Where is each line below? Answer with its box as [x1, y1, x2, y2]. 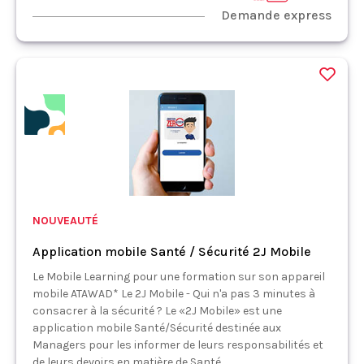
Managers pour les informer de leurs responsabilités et [32, 337, 323, 352]
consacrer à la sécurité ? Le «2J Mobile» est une [32, 303, 282, 318]
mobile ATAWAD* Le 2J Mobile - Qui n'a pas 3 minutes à [32, 286, 315, 301]
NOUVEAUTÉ [32, 213, 98, 227]
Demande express [221, 6, 331, 23]
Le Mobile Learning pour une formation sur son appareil [32, 269, 325, 284]
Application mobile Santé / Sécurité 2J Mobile [32, 243, 311, 259]
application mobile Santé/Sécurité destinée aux [32, 320, 281, 335]
